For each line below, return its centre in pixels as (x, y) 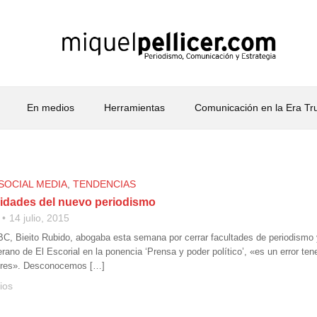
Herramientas (134, 108)
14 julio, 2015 (39, 218)
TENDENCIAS (104, 184)
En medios (50, 108)
